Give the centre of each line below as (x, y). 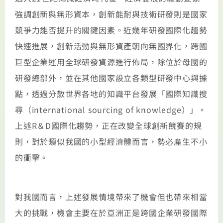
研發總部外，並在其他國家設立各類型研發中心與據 (111, 78)
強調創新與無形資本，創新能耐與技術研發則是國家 (111, 14)
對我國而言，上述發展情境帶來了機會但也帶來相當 (111, 196)
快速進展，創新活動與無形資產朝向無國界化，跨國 (111, 46)
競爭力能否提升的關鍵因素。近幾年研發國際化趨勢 (111, 30)
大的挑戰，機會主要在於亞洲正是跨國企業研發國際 (111, 212)
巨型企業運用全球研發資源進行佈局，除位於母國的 (111, 62)
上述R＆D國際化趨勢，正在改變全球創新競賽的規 (109, 126)
